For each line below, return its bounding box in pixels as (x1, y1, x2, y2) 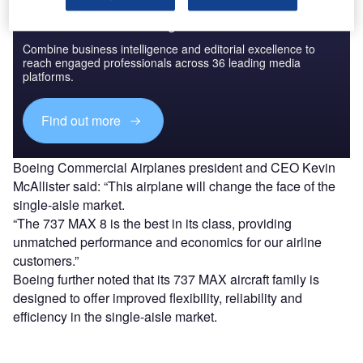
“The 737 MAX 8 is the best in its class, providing (13, 213, 292, 233)
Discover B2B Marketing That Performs (23, 11, 270, 33)
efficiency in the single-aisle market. (13, 306, 217, 326)
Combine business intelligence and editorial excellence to (23, 40, 315, 57)
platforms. (23, 67, 74, 84)
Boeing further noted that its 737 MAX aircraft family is (13, 269, 319, 288)
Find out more (41, 111, 125, 130)
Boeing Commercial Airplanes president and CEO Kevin (13, 157, 335, 177)
